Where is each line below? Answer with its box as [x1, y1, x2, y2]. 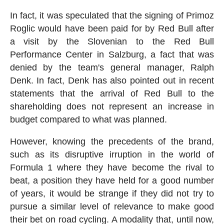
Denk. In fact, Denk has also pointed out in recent [9, 75, 214, 86]
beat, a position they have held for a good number [9, 175, 214, 186]
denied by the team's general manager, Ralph [9, 62, 214, 73]
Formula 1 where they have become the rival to [9, 162, 214, 173]
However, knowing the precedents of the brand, [9, 136, 214, 147]
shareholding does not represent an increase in [9, 101, 214, 112]
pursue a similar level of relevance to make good [9, 201, 214, 212]
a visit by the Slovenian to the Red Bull [9, 36, 214, 47]
